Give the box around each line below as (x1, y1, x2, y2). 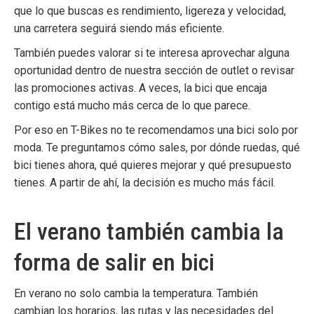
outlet (221, 64, 249, 77)
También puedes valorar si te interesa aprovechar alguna (14, 46, 289, 60)
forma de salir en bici (14, 248, 214, 276)
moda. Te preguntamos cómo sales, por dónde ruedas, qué (14, 141, 300, 154)
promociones (32, 81, 96, 95)
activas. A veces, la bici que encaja (96, 81, 267, 95)
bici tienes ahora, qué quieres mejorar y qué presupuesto (14, 158, 292, 172)
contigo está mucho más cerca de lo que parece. (14, 99, 250, 112)
